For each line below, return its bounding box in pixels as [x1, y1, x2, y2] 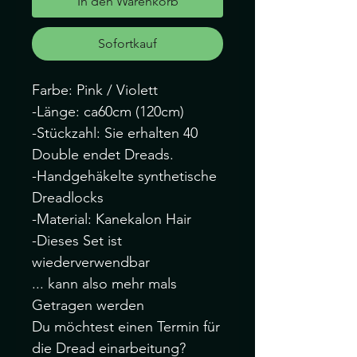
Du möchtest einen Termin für [32, 318, 220, 335]
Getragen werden [32, 296, 144, 314]
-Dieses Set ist [32, 232, 122, 249]
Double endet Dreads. [32, 146, 174, 163]
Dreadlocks [32, 189, 104, 206]
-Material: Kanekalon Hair [32, 210, 191, 228]
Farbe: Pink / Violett [32, 81, 158, 99]
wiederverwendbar [32, 253, 150, 271]
